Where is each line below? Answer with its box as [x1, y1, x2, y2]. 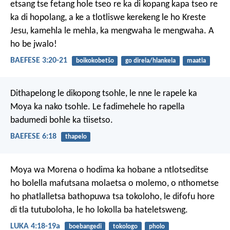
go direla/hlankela [125, 57, 176, 64]
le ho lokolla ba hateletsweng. [74, 205, 188, 215]
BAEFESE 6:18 [10, 132, 56, 141]
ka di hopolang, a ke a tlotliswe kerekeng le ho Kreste [10, 12, 206, 23]
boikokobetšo [75, 57, 114, 64]
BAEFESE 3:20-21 [10, 56, 67, 65]
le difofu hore [162, 191, 215, 202]
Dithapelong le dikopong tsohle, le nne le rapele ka [10, 89, 197, 99]
